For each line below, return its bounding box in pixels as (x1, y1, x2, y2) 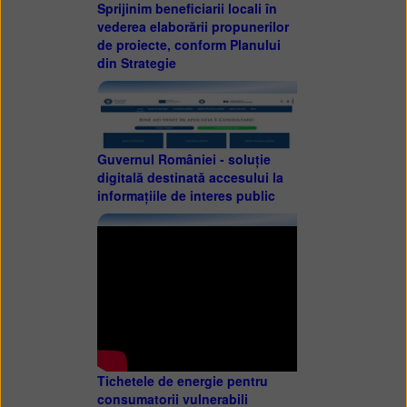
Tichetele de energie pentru (96, 372, 268, 391)
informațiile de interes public (96, 186, 275, 205)
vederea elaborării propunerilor (96, 17, 289, 36)
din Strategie (96, 54, 176, 73)
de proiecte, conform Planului (96, 35, 281, 55)
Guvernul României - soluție (96, 150, 271, 169)
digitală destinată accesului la (96, 168, 283, 187)
